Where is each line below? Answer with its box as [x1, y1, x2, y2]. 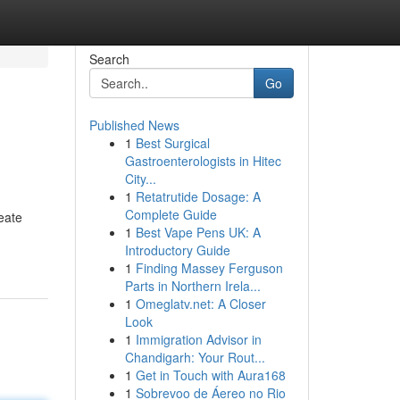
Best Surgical [135, 134, 210, 152]
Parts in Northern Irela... [124, 277, 261, 295]
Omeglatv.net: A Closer [135, 295, 266, 312]
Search [88, 50, 129, 68]
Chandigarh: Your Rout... [124, 348, 265, 366]
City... [124, 170, 156, 187]
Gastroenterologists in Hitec [124, 152, 281, 170]
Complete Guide [124, 205, 217, 223]
